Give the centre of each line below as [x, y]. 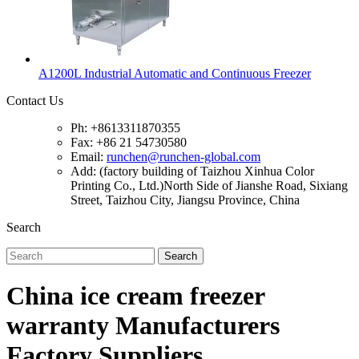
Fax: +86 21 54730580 [129, 142]
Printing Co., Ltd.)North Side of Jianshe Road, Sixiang [209, 186]
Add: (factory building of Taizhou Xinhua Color [192, 171]
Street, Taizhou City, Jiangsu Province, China [185, 200]
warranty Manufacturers [143, 326]
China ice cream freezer [135, 296]
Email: [89, 157]
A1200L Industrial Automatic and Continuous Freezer [175, 73]
